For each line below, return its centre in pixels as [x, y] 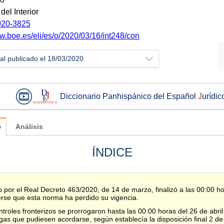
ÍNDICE [112, 152]
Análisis [29, 126]
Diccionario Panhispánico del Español [129, 96]
